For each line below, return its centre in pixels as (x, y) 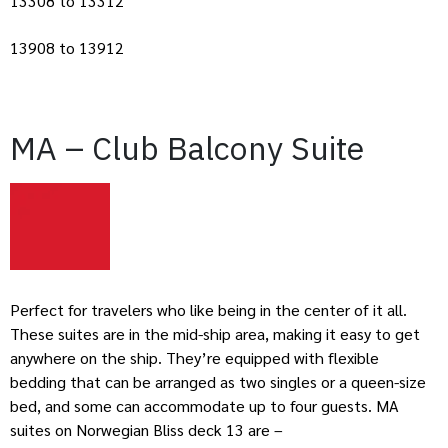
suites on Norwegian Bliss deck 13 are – (148, 429)
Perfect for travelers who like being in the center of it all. (208, 309)
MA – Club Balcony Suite (191, 147)
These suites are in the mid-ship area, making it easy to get (215, 333)
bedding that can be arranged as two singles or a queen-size (218, 381)
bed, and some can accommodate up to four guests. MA (204, 405)
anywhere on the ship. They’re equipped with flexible (194, 357)
